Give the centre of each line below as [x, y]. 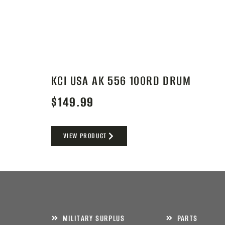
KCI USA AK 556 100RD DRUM [121, 81]
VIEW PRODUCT [85, 136]
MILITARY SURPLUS [93, 218]
